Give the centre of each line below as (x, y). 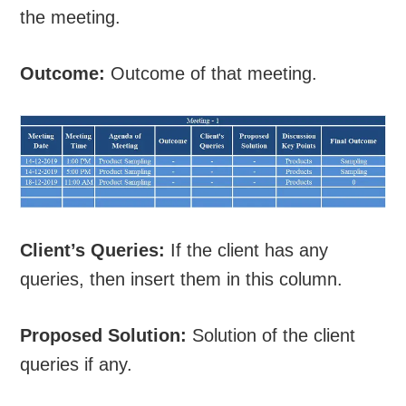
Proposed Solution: (104, 335)
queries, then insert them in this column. (182, 279)
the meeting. (71, 18)
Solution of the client (271, 335)
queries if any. (77, 364)
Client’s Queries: (93, 250)
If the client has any (247, 250)
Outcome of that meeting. (212, 74)
